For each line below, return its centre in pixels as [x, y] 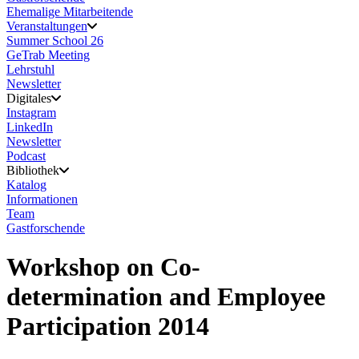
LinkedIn [30, 127]
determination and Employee [166, 297]
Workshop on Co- [103, 267]
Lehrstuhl [30, 69]
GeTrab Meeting [48, 55]
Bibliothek [33, 170]
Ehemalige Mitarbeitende [70, 12]
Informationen [42, 199]
